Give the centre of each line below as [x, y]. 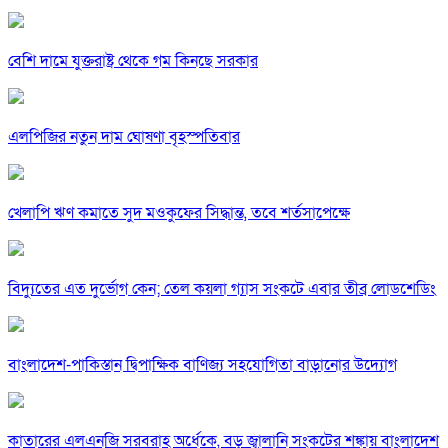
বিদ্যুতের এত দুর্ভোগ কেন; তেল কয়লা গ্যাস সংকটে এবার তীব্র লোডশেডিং [222, 289]
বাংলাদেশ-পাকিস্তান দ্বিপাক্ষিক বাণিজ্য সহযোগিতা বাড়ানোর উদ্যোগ [202, 365]
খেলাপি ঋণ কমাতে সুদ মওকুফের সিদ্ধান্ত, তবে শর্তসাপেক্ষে [179, 213]
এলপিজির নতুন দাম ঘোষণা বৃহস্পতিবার [124, 137]
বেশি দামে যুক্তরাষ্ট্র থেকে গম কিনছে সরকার [133, 61]
